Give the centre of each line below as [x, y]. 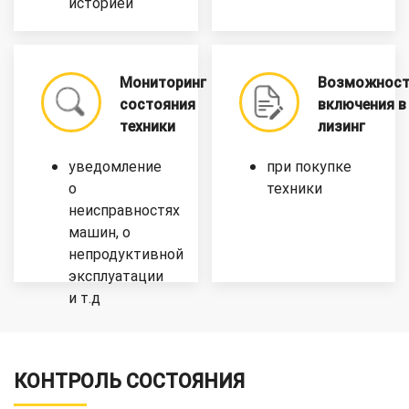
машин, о [100, 232]
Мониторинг [163, 82]
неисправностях [124, 210]
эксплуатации [116, 276]
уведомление [115, 166]
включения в [362, 104]
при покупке [309, 166]
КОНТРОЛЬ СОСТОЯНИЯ [129, 381]
